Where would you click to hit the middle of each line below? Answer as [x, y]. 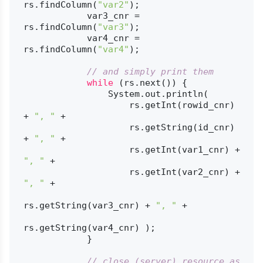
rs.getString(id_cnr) [76, 127]
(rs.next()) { [150, 82]
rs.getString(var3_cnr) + [89, 205]
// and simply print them [150, 71]
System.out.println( [65, 94]
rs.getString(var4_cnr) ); [89, 227]
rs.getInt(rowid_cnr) [76, 105]
